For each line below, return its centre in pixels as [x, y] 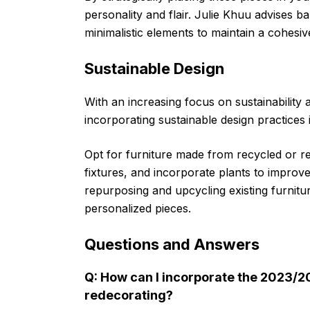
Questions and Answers [172, 244]
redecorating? [129, 295]
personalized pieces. [138, 208]
